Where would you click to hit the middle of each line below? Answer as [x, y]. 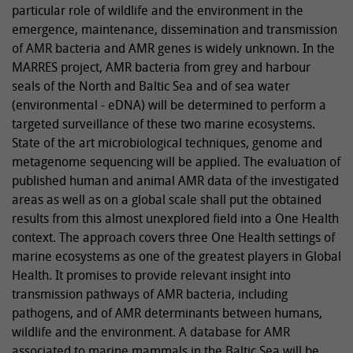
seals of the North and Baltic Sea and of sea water [151, 86]
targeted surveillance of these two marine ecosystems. [163, 124]
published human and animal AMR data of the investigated [175, 181]
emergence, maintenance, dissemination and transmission [175, 30]
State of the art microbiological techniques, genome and [167, 143]
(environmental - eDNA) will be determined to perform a [169, 105]
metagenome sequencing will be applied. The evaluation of [176, 162]
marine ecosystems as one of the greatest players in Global [176, 256]
